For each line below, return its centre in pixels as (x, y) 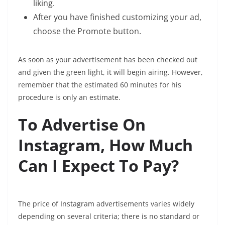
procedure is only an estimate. (69, 97)
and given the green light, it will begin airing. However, (110, 72)
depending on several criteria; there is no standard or (109, 216)
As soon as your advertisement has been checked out (108, 60)
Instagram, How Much (105, 145)
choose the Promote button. (87, 31)
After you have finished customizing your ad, (117, 17)
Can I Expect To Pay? (98, 165)
